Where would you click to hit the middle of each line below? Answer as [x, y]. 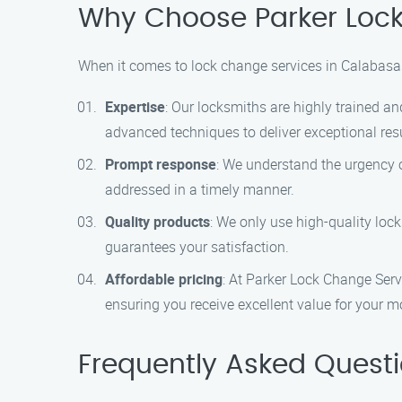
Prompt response [161, 164]
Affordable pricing [164, 279]
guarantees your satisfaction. [197, 247]
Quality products [157, 222]
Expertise [135, 107]
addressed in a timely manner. [200, 189]
